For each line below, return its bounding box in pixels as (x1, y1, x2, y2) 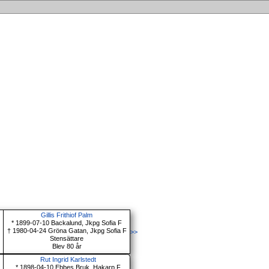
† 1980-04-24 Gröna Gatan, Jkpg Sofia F (7, 227, 127, 235)
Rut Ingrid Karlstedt (40, 256, 97, 264)
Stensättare (50, 235, 84, 243)
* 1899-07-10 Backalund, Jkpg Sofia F (11, 219, 122, 227)
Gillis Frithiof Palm (41, 211, 93, 219)
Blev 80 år (52, 243, 82, 250)
